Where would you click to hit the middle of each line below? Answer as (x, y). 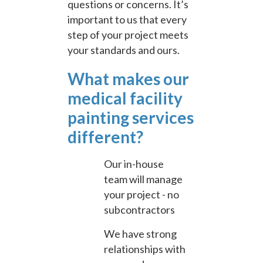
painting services (131, 117)
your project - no (141, 194)
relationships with (145, 249)
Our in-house (134, 163)
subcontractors (139, 209)
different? (105, 136)
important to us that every (127, 19)
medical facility (125, 98)
